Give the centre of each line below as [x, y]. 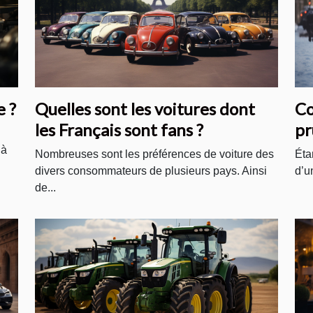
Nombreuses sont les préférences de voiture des [154, 154]
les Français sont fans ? [119, 130]
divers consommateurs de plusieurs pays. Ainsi [151, 171]
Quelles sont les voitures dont [145, 109]
